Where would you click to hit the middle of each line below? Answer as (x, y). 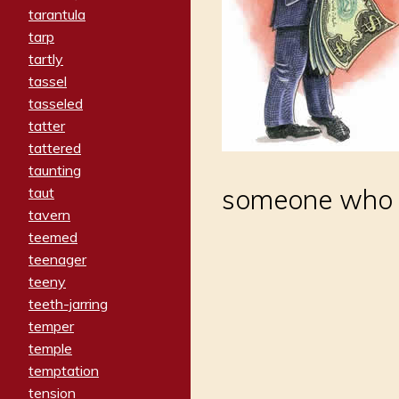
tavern (49, 215)
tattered (55, 148)
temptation (64, 371)
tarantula (57, 15)
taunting (55, 171)
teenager (57, 260)
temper (51, 326)
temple (50, 349)
